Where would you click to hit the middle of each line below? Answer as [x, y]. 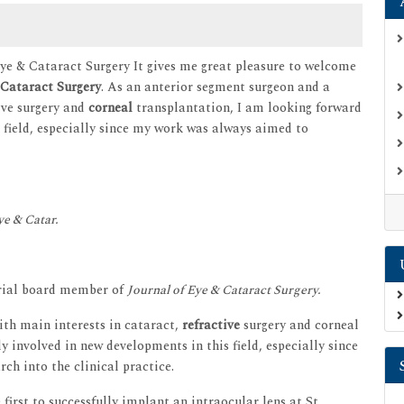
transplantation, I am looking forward [247, 108]
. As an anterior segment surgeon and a [216, 87]
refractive [213, 326]
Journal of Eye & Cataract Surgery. [224, 290]
